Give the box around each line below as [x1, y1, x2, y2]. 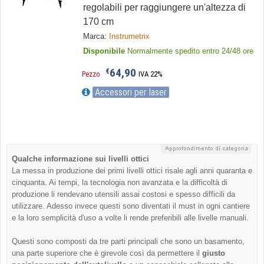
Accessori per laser [94, 87, 167, 98]
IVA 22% [138, 70, 163, 78]
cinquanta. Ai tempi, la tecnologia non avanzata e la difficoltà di [12, 178, 227, 187]
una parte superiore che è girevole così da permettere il [12, 249, 202, 258]
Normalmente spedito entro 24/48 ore [127, 47, 253, 55]
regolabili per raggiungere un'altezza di [82, 2, 246, 12]
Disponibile [82, 47, 125, 55]
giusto [202, 249, 225, 258]
